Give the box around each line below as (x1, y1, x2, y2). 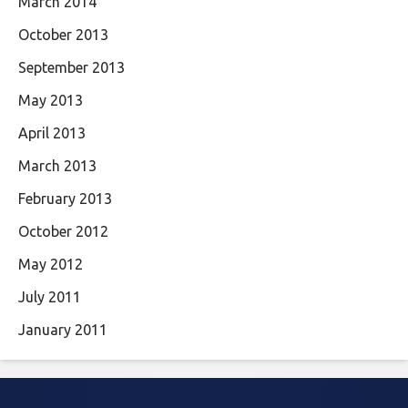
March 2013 (18, 157, 97, 174)
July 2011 (18, 288, 81, 305)
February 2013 (18, 189, 112, 207)
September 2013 (18, 58, 125, 76)
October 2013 (18, 25, 108, 43)
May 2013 (18, 91, 83, 108)
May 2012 (18, 255, 83, 272)
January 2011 (18, 321, 107, 338)
